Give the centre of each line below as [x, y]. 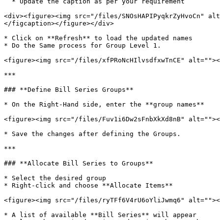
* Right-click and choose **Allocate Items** [88, 185]
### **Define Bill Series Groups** [69, 90]
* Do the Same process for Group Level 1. [82, 45]
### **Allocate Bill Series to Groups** [79, 163]
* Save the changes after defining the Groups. [92, 134]
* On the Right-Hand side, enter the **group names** [104, 104]
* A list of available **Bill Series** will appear [100, 215]
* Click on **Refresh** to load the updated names [98, 38]
